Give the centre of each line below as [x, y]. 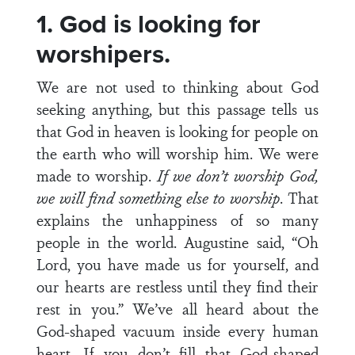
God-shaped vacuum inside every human [177, 330]
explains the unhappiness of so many [177, 219]
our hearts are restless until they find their [177, 286]
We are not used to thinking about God [177, 86]
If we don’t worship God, [238, 175]
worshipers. [103, 54]
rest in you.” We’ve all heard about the [177, 308]
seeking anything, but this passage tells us [177, 109]
